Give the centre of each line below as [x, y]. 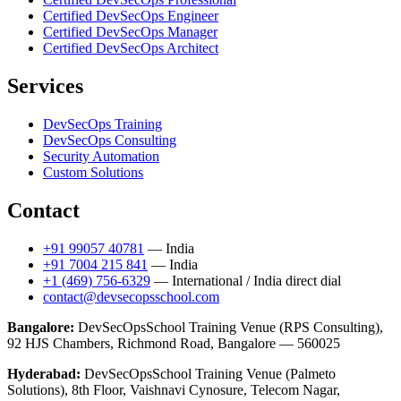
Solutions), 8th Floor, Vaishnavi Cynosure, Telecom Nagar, [174, 389]
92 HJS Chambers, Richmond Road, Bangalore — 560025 [174, 343]
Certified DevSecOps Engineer [131, 16]
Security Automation [101, 156]
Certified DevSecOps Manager [130, 32]
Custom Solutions [93, 172]
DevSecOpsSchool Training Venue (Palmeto [208, 373]
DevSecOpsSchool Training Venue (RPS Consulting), [229, 327]
